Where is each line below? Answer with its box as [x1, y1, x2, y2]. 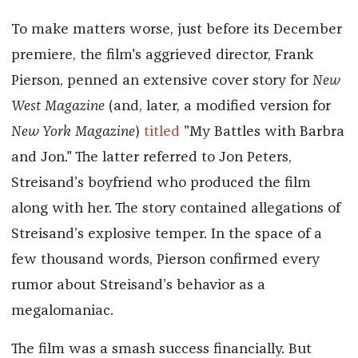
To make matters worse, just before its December [10, 22, 342, 37]
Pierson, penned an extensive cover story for [10, 73, 312, 88]
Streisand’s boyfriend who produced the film [10, 175, 311, 190]
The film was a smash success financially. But [10, 341, 312, 356]
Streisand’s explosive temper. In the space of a [10, 226, 322, 241]
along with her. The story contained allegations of [10, 201, 340, 216]
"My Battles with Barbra [179, 124, 344, 139]
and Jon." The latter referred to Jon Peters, [10, 149, 292, 165]
